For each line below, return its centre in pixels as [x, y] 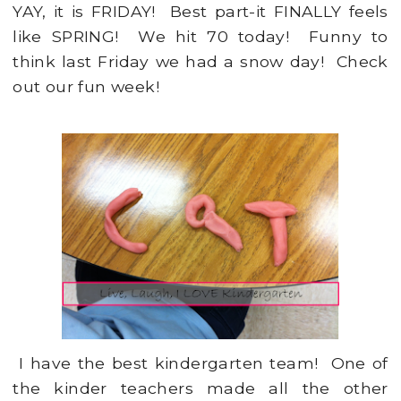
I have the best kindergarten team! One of [200, 363]
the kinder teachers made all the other [200, 388]
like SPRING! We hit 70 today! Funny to [200, 36]
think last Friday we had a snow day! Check [200, 61]
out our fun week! [86, 86]
